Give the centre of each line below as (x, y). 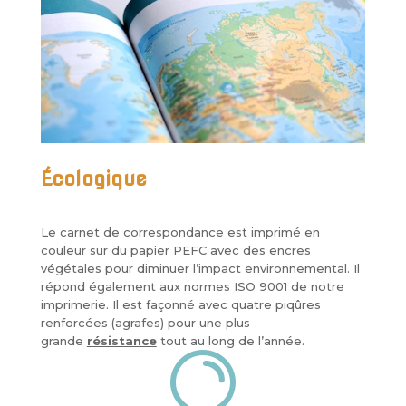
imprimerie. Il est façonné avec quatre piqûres (180, 305)
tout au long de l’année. (230, 341)
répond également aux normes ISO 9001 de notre (192, 287)
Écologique (93, 179)
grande (63, 341)
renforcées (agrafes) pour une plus (145, 323)
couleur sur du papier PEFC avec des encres (175, 251)
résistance (121, 341)
